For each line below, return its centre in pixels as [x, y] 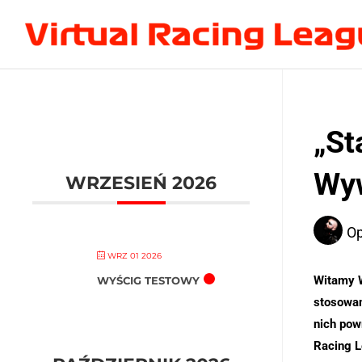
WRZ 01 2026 [134, 256]
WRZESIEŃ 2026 [141, 183]
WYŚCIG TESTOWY [149, 280]
